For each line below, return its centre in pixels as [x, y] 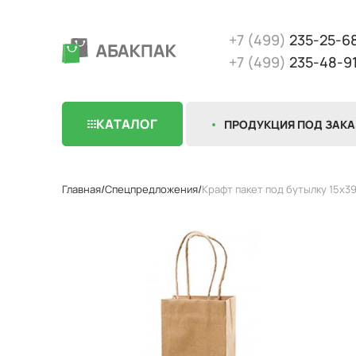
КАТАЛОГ [127, 124]
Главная [81, 189]
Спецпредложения [151, 189]
